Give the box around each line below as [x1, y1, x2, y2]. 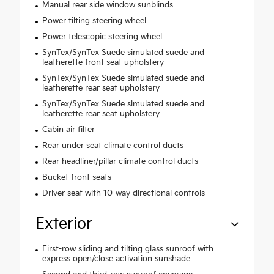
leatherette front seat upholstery [42, 57, 164, 67]
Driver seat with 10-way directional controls [42, 188, 205, 198]
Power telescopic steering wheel [42, 31, 162, 42]
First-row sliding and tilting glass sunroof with [42, 243, 213, 254]
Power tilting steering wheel [42, 15, 146, 26]
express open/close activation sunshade [42, 253, 190, 264]
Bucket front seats [42, 172, 111, 182]
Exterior [35, 214, 92, 234]
